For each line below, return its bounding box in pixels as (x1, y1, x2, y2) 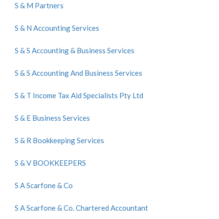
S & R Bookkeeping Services (15, 136, 104, 145)
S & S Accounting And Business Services (15, 68, 142, 77)
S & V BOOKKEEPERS (15, 158, 86, 167)
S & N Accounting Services (15, 23, 99, 32)
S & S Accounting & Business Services (15, 46, 134, 55)
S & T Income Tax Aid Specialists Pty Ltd (15, 91, 143, 100)
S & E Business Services (15, 113, 90, 122)
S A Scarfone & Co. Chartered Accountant (15, 203, 148, 212)
